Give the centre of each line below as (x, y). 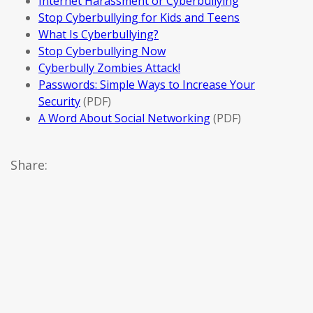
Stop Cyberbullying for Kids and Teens (139, 17)
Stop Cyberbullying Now (102, 51)
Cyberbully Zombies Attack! (109, 67)
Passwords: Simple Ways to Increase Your (147, 84)
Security (59, 101)
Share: (29, 165)
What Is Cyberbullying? (99, 34)
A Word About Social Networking (124, 118)
